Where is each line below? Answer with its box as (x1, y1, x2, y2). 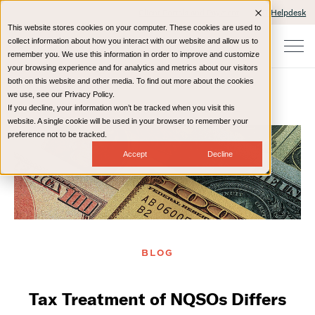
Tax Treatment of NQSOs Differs (28, 288, 286, 310)
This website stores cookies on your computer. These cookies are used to (8, 23, 261, 32)
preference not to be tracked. (8, 130, 107, 139)
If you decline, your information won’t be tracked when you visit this (8, 103, 235, 112)
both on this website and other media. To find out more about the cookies (8, 77, 254, 85)
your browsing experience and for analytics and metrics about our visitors (8, 63, 258, 72)
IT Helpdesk (261, 7, 307, 18)
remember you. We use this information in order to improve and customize (8, 50, 259, 58)
